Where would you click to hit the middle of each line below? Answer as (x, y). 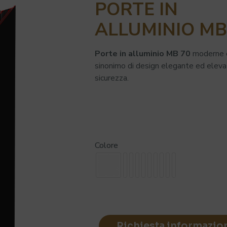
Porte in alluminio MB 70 (142, 54)
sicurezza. (111, 78)
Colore (106, 145)
